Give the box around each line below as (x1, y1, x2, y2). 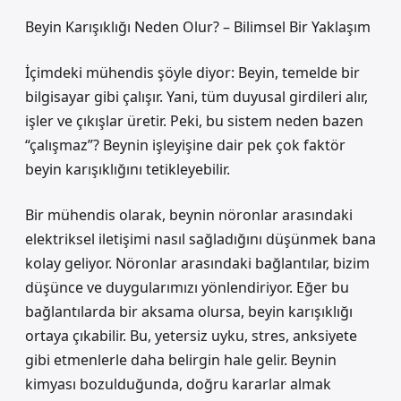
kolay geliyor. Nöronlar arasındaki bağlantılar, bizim (25, 253, 370, 273)
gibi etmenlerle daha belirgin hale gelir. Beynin (25, 350, 337, 370)
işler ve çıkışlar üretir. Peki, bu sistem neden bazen (25, 111, 363, 131)
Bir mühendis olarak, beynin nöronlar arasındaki (25, 205, 353, 225)
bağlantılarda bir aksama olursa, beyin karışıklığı (25, 302, 353, 321)
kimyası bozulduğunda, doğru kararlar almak (25, 374, 331, 394)
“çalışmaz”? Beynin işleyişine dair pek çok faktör (25, 135, 346, 155)
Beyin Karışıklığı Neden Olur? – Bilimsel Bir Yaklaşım (25, 17, 371, 37)
